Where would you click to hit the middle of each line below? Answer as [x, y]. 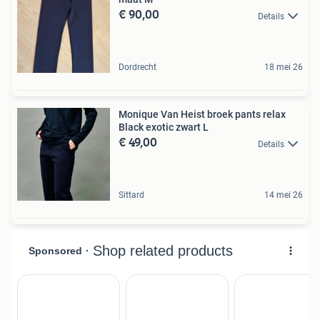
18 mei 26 [284, 67]
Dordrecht [137, 67]
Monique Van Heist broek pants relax [202, 115]
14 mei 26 [284, 195]
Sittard [131, 195]
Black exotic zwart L [164, 127]
